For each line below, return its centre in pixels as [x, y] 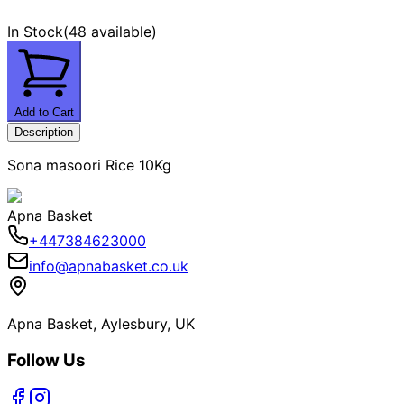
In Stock [35, 31]
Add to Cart [44, 112]
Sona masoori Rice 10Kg [89, 165]
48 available [110, 31]
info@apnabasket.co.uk [109, 266]
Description [44, 132]
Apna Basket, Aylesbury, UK [101, 323]
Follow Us [46, 360]
